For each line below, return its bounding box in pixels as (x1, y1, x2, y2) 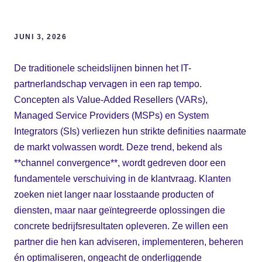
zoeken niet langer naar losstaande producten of (14, 189, 213, 199)
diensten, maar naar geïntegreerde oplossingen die (14, 205, 225, 215)
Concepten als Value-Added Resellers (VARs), (14, 94, 208, 105)
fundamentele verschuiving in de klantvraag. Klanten (14, 173, 231, 184)
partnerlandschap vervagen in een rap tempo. (14, 78, 202, 89)
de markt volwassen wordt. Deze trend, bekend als (14, 142, 222, 152)
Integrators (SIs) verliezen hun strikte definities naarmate (14, 126, 246, 136)
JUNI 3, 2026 (14, 32, 67, 41)
